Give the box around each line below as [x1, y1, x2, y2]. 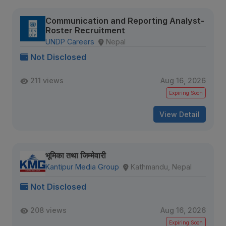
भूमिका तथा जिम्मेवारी [45, 150, 106, 160]
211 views [30, 76, 64, 85]
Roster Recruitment [45, 25, 125, 35]
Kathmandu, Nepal [131, 162, 192, 171]
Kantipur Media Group [45, 162, 119, 171]
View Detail [159, 110, 200, 119]
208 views [30, 206, 67, 214]
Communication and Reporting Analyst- [45, 16, 204, 26]
